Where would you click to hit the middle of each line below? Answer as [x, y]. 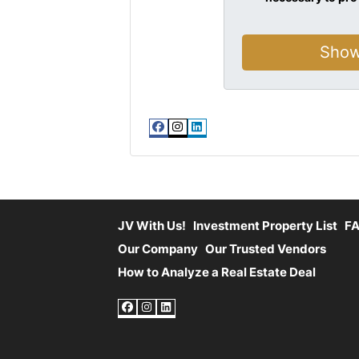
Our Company [158, 248]
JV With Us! [152, 225]
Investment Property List [265, 225]
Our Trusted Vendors [266, 248]
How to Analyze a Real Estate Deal [217, 272]
